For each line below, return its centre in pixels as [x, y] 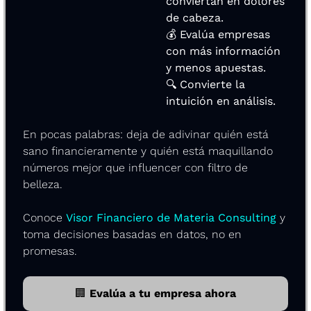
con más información [223, 51]
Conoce [44, 217]
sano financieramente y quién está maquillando [148, 151]
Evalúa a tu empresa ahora [161, 293]
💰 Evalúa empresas [218, 34]
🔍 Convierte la [205, 84]
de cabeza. [195, 17]
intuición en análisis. [221, 101]
